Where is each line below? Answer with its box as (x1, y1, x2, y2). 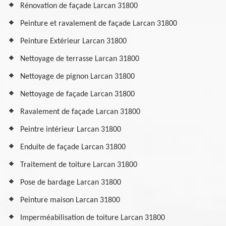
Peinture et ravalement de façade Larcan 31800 (20, 20, 177, 28)
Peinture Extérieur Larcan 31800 (20, 37, 127, 45)
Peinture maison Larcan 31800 (20, 196, 120, 204)
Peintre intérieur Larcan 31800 (20, 126, 121, 134)
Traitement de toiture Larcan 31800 (20, 161, 137, 169)
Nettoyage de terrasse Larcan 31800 (20, 55, 139, 63)
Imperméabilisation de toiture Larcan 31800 (20, 214, 165, 222)
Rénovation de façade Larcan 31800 (20, 2, 138, 10)
